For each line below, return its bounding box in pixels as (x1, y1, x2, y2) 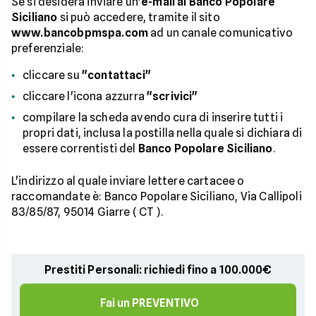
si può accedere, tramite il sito (57, 11, 220, 24)
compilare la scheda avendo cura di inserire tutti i (23, 111, 284, 124)
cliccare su (23, 68, 82, 82)
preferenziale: (11, 42, 85, 55)
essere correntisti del (23, 142, 138, 155)
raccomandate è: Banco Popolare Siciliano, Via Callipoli (11, 190, 302, 203)
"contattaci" (81, 68, 151, 82)
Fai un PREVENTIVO (100, 296, 199, 310)
